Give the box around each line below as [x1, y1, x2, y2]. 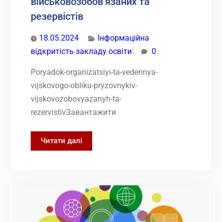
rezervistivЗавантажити [30, 107, 116, 117]
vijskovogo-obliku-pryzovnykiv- [30, 80, 137, 90]
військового [81, 185, 125, 194]
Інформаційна [97, 33, 149, 43]
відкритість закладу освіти [30, 46, 132, 56]
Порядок [81, 135, 112, 145]
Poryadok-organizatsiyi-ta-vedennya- [30, 67, 158, 77]
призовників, [81, 210, 128, 219]
